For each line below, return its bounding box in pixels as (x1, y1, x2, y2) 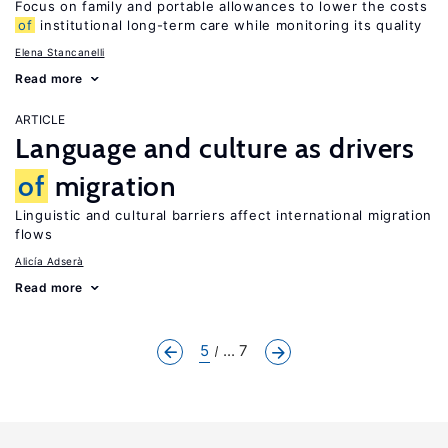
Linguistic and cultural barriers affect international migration (15, 207, 433, 223)
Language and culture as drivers (15, 131, 416, 165)
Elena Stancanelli (15, 46, 105, 58)
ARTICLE (15, 112, 65, 127)
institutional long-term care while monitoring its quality (35, 17, 423, 33)
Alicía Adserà (15, 255, 84, 267)
